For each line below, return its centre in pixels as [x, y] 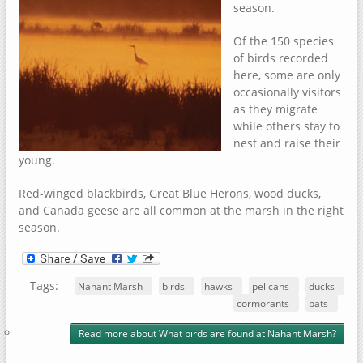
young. [37, 160]
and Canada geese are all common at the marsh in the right [181, 210]
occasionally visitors [287, 92]
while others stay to [286, 126]
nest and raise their [287, 143]
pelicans [271, 286]
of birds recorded [281, 58]
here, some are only [287, 75]
